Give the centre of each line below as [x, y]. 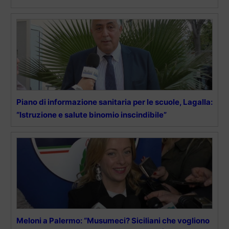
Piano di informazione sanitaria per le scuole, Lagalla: [114, 102]
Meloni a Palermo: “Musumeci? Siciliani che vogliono [113, 221]
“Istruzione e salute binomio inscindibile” [91, 115]
